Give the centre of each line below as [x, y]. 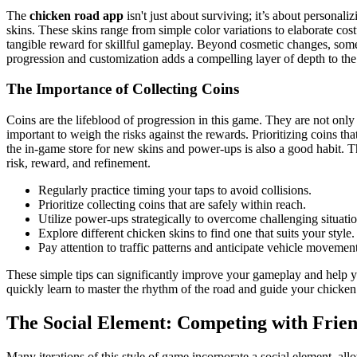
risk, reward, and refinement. [78, 163]
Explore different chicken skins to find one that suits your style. [196, 233]
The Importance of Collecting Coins [123, 89]
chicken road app [76, 15]
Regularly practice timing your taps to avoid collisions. [175, 190]
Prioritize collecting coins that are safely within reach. [172, 205]
